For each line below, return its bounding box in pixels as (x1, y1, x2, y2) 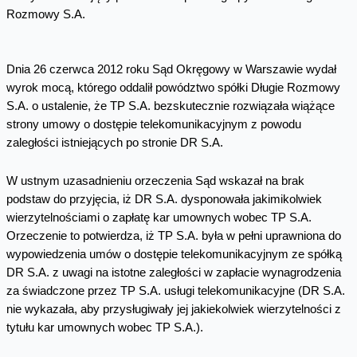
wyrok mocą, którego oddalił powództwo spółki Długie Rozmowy (6, 80, 340, 94)
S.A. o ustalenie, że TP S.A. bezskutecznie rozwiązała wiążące (6, 99, 335, 112)
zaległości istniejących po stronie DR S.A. (6, 135, 223, 149)
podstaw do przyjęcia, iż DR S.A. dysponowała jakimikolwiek (6, 193, 322, 206)
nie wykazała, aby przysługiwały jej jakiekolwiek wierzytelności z (6, 303, 341, 316)
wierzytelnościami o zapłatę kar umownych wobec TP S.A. (6, 211, 312, 225)
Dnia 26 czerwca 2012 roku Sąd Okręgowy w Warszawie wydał (6, 62, 336, 76)
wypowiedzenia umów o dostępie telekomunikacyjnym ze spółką (6, 248, 342, 261)
